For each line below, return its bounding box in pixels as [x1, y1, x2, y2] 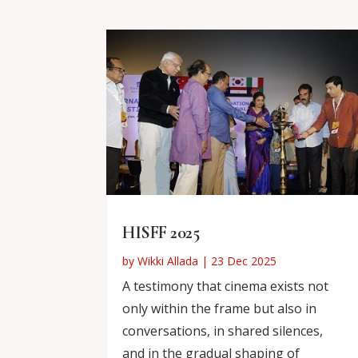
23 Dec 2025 [211, 253, 277, 268]
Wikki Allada [137, 253, 199, 268]
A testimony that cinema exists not [122, 276, 329, 295]
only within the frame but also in [122, 299, 317, 317]
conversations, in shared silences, [122, 321, 324, 340]
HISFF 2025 [122, 221, 200, 243]
